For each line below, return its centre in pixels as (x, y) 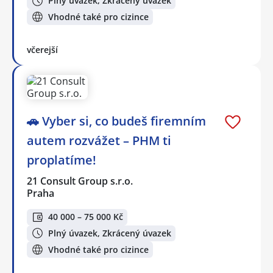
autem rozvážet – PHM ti (99, 141)
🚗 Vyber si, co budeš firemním (116, 121)
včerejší (42, 50)
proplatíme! (62, 160)
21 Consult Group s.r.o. (80, 181)
